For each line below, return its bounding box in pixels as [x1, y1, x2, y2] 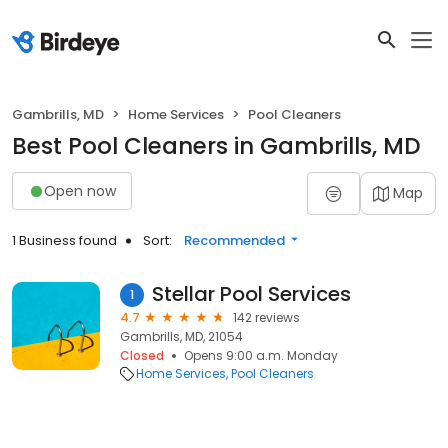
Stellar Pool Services [152, 280, 351, 308]
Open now [44, 180, 116, 201]
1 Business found [12, 231, 117, 250]
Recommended [184, 231, 285, 250]
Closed [120, 347, 164, 364]
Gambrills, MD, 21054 [120, 328, 243, 345]
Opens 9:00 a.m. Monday [184, 347, 338, 364]
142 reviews [233, 309, 300, 326]
